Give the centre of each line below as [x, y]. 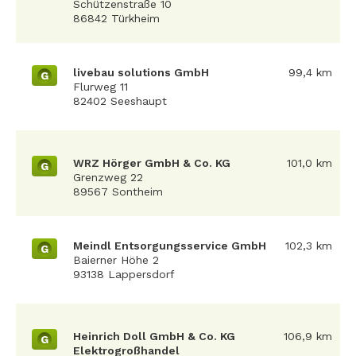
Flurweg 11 [101, 87]
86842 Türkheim [116, 18]
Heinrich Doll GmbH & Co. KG [154, 336]
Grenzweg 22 [108, 177]
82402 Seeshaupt [120, 101]
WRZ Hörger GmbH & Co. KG [152, 163]
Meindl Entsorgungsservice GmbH [170, 246]
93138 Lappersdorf [124, 274]
